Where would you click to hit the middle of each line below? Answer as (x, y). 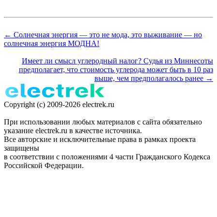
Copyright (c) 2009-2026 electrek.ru (59, 105)
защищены (22, 148)
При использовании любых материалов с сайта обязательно (103, 122)
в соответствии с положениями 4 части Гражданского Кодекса (107, 157)
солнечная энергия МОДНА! (52, 44)
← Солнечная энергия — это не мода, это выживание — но (103, 35)
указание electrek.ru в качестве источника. (73, 131)
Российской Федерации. (44, 166)
